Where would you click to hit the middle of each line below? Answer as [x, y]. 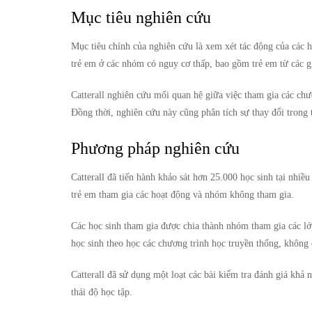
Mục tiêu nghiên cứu [141, 17]
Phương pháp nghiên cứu [155, 148]
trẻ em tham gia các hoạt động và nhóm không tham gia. [182, 194]
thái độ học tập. [102, 292]
